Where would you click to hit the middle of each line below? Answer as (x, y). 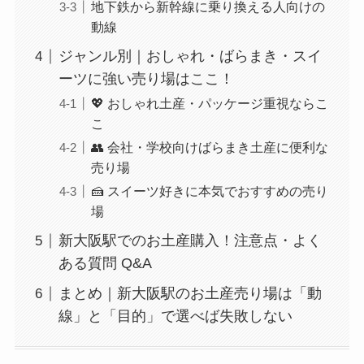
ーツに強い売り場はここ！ (146, 79)
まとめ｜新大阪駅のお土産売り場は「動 (190, 294)
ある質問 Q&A (105, 264)
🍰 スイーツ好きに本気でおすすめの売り (209, 191)
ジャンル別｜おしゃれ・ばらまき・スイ (190, 56)
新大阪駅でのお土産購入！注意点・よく (190, 241)
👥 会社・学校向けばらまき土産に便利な (209, 147)
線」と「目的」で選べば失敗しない (175, 316)
